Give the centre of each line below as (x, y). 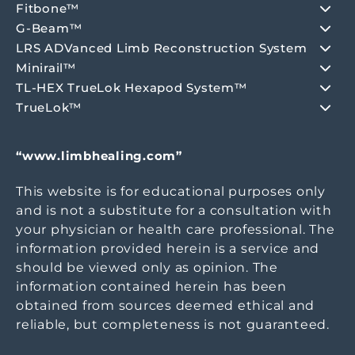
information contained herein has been (151, 286)
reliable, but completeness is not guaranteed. (173, 324)
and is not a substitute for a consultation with (174, 210)
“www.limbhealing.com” (99, 156)
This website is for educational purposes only (171, 191)
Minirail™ (46, 68)
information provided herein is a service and (168, 248)
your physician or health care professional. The (176, 229)
